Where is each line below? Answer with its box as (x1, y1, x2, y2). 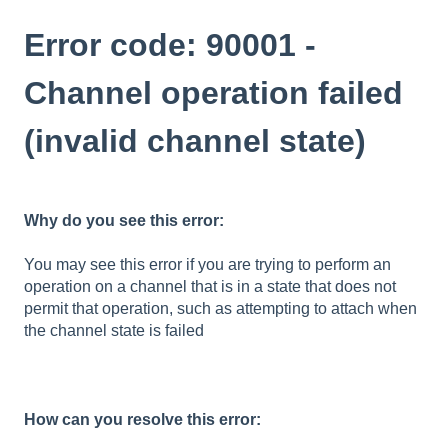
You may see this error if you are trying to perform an (24, 256, 391, 274)
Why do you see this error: (24, 211, 224, 229)
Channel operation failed (24, 74, 403, 111)
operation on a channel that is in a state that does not (24, 278, 396, 296)
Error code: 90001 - (24, 26, 316, 63)
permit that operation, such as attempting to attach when (24, 300, 417, 318)
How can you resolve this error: (24, 410, 261, 428)
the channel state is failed (24, 322, 204, 340)
